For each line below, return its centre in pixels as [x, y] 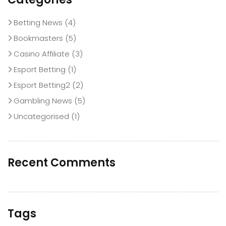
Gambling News [43, 101]
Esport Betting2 [42, 85]
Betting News [38, 23]
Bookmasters [38, 38]
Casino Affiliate [42, 54]
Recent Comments [62, 163]
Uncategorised [41, 117]
